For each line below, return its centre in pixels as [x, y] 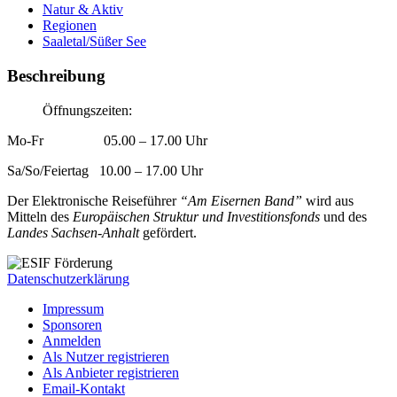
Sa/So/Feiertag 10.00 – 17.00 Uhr [105, 170]
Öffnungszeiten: [87, 110]
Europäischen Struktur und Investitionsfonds [196, 216]
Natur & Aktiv [83, 10]
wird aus [330, 200]
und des [343, 216]
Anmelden [72, 340]
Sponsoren [72, 324]
